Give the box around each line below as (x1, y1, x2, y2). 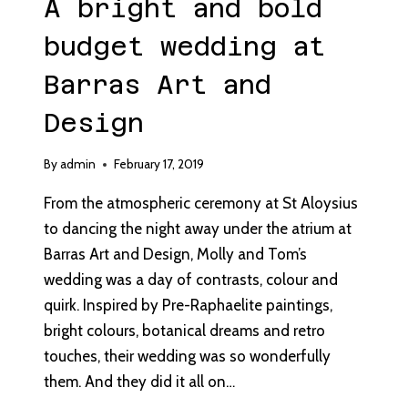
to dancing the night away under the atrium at (44, 219, 352, 239)
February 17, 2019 (114, 157, 205, 172)
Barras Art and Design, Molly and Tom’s (44, 245, 307, 264)
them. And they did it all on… (44, 372, 235, 392)
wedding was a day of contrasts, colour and (44, 270, 338, 290)
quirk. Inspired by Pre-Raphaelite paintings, (44, 296, 332, 315)
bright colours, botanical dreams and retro (44, 321, 325, 341)
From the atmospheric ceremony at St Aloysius (44, 194, 358, 213)
